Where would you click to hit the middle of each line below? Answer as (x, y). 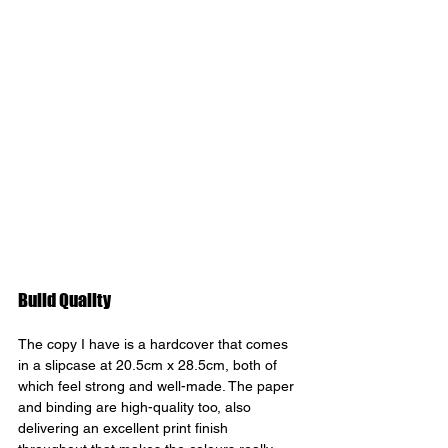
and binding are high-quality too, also (136, 406)
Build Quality (66, 299)
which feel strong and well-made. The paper (158, 385)
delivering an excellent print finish (125, 427)
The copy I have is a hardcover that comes (155, 343)
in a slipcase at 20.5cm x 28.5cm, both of (149, 364)
